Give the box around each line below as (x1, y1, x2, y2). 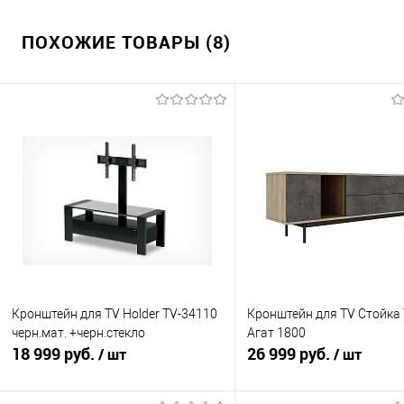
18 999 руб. (12, 343, 98, 364)
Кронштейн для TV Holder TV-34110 (12, 307, 217, 322)
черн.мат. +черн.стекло (12, 326, 145, 341)
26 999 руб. (247, 343, 334, 364)
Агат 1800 (247, 326, 306, 341)
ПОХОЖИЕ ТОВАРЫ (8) (22, 30, 231, 54)
